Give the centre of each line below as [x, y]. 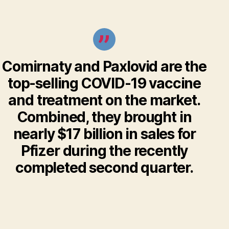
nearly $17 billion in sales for [104, 134]
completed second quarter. [104, 167]
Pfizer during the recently [104, 151]
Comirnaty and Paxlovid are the [104, 66]
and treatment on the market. [104, 100]
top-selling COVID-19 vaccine [104, 83]
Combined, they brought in [104, 117]
